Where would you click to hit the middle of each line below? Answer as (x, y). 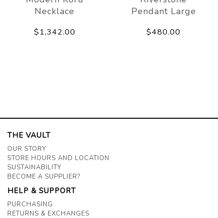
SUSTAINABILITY (34, 167)
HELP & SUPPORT (42, 191)
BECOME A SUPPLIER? (44, 176)
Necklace (54, 11)
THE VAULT (29, 135)
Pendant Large (163, 11)
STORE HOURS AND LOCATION (58, 158)
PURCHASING (30, 204)
